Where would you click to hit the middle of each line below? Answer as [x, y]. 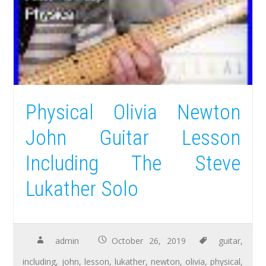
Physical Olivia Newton [133, 113]
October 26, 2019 [149, 240]
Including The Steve [133, 164]
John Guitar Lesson [133, 138]
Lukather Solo [82, 189]
